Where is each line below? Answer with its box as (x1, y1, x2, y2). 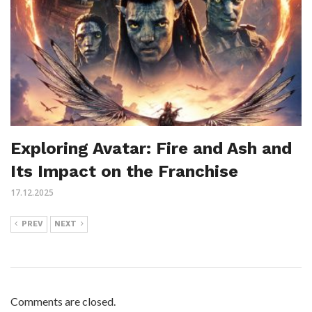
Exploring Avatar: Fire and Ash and (10, 139, 292, 159)
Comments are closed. (10, 295, 116, 309)
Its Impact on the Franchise (10, 162, 238, 182)
